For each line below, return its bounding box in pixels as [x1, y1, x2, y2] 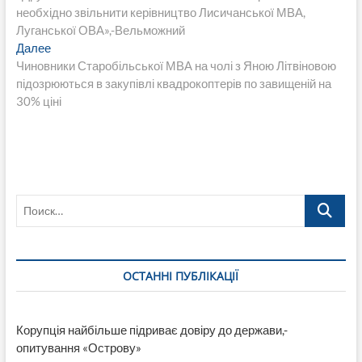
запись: [49, 57, 91, 72]
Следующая [49, 39, 118, 54]
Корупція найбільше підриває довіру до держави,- [15, 322, 288, 337]
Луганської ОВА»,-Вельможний [15, 22, 185, 37]
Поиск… [305, 195, 348, 210]
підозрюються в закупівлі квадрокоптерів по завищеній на [15, 75, 331, 90]
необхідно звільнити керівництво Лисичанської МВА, [15, 4, 305, 19]
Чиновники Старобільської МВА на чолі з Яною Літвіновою [15, 57, 336, 73]
